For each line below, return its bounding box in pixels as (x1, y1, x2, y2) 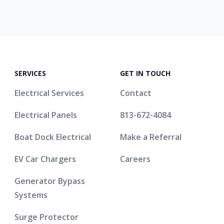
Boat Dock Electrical (14, 131, 91, 142)
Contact (119, 87, 151, 98)
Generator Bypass (14, 175, 85, 186)
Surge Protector (14, 211, 79, 222)
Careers (119, 153, 150, 164)
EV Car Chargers (14, 153, 76, 164)
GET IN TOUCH (119, 68, 170, 78)
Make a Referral (119, 131, 181, 142)
